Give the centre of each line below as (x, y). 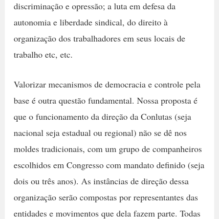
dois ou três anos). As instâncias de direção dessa (101, 181)
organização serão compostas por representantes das (106, 197)
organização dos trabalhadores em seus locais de (99, 38)
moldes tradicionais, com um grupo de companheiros (108, 149)
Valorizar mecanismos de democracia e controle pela (107, 84)
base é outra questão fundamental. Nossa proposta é (105, 100)
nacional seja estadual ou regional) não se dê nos (100, 133)
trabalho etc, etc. (43, 54)
